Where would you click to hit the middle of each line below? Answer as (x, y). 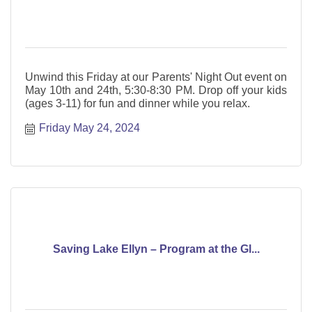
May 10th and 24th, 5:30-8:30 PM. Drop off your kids (156, 91)
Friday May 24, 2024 (89, 128)
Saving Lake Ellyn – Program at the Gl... (156, 249)
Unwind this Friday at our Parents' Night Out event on (156, 77)
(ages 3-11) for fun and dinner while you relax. (138, 104)
